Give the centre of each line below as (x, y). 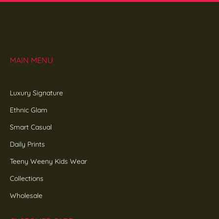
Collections (27, 178)
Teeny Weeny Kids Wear (48, 161)
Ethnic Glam (29, 110)
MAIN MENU (31, 60)
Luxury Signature (36, 93)
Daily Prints (27, 144)
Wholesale (26, 195)
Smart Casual (31, 127)
